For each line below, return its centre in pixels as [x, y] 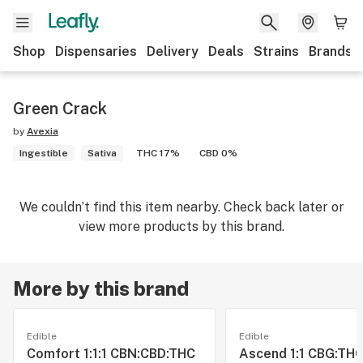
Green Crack [60, 109]
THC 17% [158, 153]
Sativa [102, 153]
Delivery [173, 51]
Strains [276, 51]
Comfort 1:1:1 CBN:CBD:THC [111, 354]
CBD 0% [218, 153]
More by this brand [101, 288]
